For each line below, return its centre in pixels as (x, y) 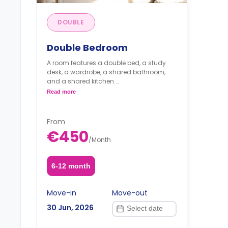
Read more (61, 92)
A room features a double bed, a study (106, 63)
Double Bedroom (87, 48)
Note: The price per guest (84, 99)
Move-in (62, 193)
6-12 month (71, 166)
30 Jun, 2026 (70, 207)
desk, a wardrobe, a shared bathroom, (106, 72)
